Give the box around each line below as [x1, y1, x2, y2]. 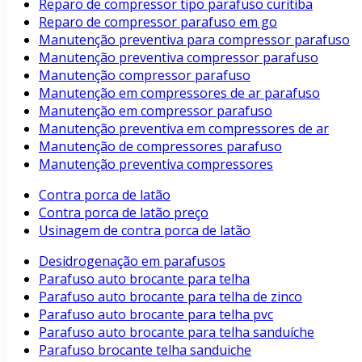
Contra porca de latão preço [39, 204, 208, 221]
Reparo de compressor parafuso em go [39, 13, 277, 31]
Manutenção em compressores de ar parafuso [39, 84, 320, 102]
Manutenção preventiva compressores [39, 155, 273, 173]
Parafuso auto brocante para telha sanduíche [39, 323, 314, 341]
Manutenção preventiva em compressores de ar [39, 120, 329, 137]
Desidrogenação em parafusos [39, 252, 225, 270]
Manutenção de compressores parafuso [39, 137, 282, 155]
